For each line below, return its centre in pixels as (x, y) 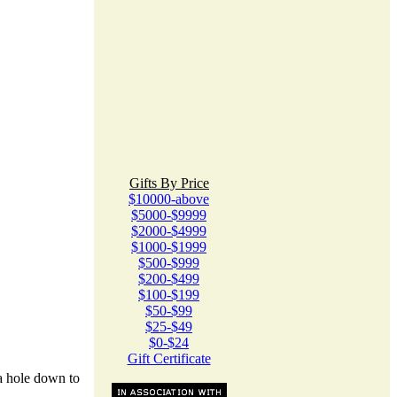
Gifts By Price (169, 183)
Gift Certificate (169, 358)
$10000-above (169, 199)
